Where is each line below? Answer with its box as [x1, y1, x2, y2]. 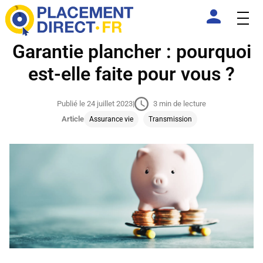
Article [61, 114, 84, 123]
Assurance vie [89, 114, 133, 123]
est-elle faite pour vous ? [28, 62, 235, 85]
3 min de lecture [153, 99, 206, 108]
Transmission [148, 114, 192, 123]
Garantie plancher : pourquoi [12, 40, 251, 63]
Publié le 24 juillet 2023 [57, 99, 133, 108]
